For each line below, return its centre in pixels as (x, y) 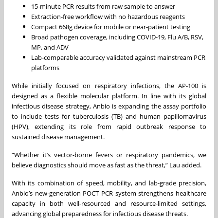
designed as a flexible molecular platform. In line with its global (109, 96)
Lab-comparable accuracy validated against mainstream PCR (118, 57)
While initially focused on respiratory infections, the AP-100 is (109, 85)
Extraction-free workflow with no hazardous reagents (108, 16)
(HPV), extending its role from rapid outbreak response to (109, 126)
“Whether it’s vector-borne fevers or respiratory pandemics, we (109, 154)
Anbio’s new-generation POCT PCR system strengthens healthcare (109, 193)
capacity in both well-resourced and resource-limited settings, (109, 203)
